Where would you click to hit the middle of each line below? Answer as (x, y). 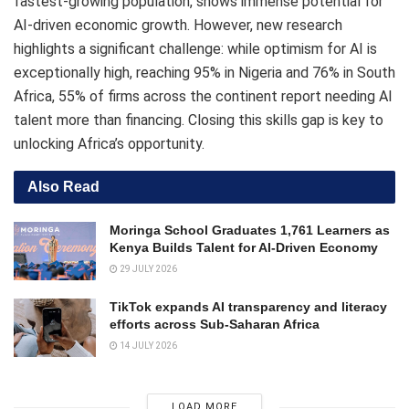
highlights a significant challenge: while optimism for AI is (195, 48)
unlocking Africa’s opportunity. (109, 143)
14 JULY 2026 (147, 346)
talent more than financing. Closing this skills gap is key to (199, 120)
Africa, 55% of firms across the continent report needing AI (203, 96)
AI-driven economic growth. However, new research (178, 25)
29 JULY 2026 (147, 268)
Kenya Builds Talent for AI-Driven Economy (244, 247)
